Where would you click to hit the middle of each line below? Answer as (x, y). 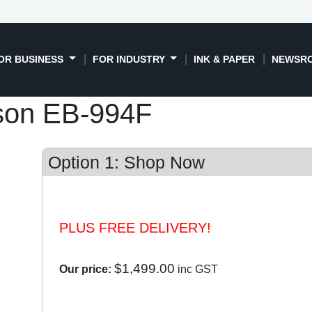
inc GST (196, 269)
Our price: (85, 269)
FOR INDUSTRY (130, 59)
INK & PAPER (225, 59)
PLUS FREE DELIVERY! (135, 227)
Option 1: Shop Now (126, 162)
